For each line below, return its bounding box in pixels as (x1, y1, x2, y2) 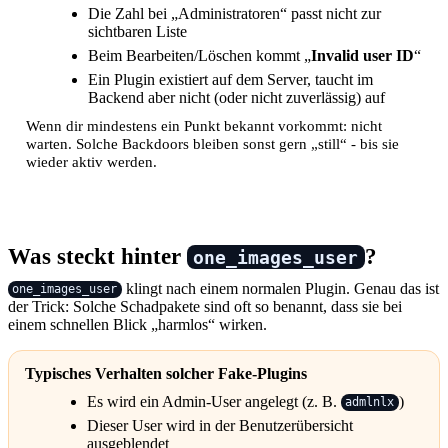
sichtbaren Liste (88, 22, 187, 40)
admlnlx (345, 395, 395, 410)
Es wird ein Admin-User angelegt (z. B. (87, 392, 341, 410)
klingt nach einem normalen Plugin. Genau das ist (121, 279, 439, 297)
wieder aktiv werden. (26, 152, 157, 170)
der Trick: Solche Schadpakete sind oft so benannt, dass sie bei (8, 297, 402, 315)
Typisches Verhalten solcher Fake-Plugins (25, 364, 307, 382)
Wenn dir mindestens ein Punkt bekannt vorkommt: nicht (26, 116, 382, 134)
